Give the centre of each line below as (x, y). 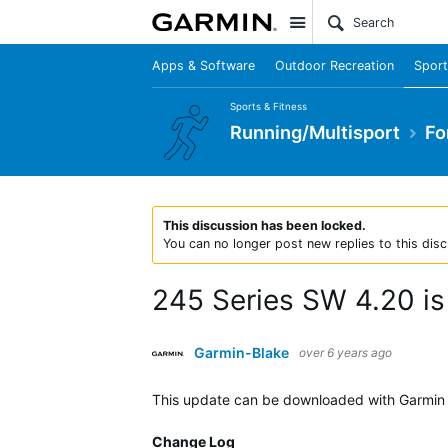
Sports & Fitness (268, 106)
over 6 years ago (345, 352)
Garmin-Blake (241, 352)
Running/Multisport (315, 131)
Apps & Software (203, 65)
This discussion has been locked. (264, 225)
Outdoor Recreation (334, 65)
